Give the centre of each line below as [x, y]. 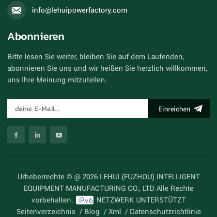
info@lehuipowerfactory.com [80, 10]
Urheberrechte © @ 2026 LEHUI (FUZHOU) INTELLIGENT [108, 177]
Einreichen [174, 109]
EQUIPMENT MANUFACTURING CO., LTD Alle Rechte [108, 189]
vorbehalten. [53, 200]
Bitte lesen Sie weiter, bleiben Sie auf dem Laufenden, [96, 57]
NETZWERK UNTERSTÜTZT [140, 200]
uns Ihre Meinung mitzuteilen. [57, 80]
